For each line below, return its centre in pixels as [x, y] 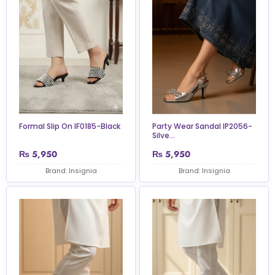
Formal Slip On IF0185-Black [70, 126]
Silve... [164, 136]
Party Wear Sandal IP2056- [202, 126]
